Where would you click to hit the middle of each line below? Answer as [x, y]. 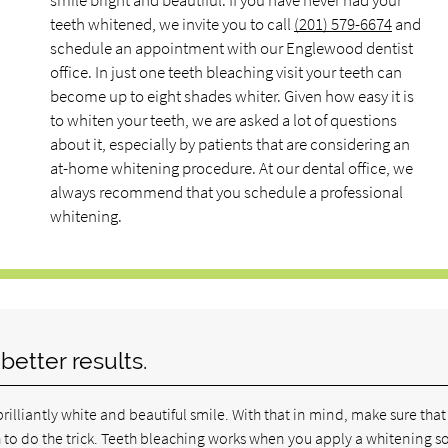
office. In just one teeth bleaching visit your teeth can [226, 72]
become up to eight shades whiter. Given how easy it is [232, 96]
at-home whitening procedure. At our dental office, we [231, 168]
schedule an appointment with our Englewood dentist [231, 48]
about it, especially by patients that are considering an [230, 144]
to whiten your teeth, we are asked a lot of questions [223, 120]
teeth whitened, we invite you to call [172, 24]
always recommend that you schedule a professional [226, 192]
